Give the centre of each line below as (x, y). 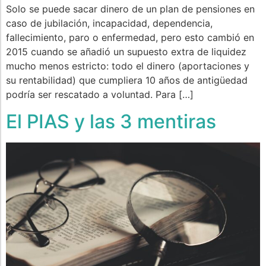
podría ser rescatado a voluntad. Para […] (100, 95)
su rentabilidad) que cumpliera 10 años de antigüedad (127, 80)
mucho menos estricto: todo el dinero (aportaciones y (128, 66)
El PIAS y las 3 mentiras (111, 121)
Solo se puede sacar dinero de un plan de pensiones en (130, 9)
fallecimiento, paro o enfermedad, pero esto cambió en (130, 38)
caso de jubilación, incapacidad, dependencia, (109, 23)
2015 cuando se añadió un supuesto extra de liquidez (126, 52)
